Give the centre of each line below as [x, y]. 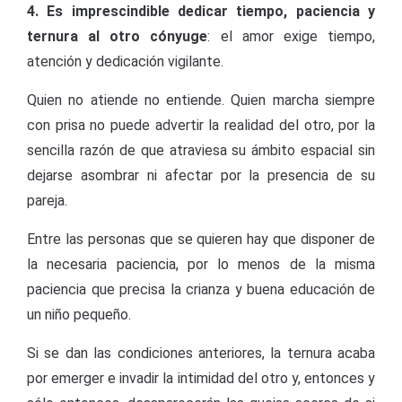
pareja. [47, 201]
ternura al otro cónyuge [118, 36]
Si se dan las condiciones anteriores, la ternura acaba [201, 353]
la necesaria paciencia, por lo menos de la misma [201, 264]
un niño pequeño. [79, 315]
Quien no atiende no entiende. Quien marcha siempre [201, 100]
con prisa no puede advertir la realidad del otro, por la [201, 125]
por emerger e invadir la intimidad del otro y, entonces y [201, 378]
